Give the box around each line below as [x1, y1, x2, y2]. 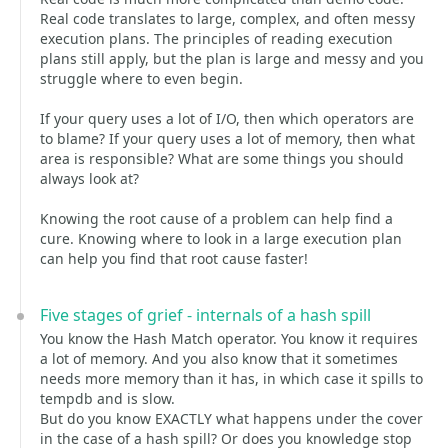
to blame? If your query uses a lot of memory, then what [40, 129, 415, 148]
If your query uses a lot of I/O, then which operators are [40, 109, 414, 128]
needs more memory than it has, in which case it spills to [40, 369, 423, 388]
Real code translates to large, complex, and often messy [40, 9, 415, 28]
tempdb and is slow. [40, 389, 175, 408]
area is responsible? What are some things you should [40, 149, 404, 168]
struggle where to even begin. [40, 69, 243, 88]
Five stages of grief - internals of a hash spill [40, 304, 371, 326]
